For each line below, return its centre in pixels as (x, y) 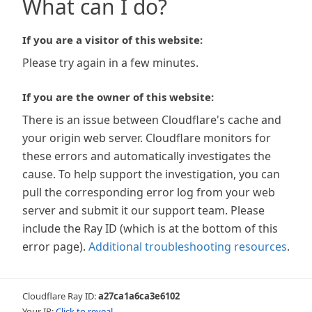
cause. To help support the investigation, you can (151, 174)
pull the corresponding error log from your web (149, 192)
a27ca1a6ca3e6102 (139, 296)
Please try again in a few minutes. (110, 63)
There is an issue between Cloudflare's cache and (152, 120)
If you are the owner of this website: (118, 97)
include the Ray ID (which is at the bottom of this (150, 228)
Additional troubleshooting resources (188, 247)
